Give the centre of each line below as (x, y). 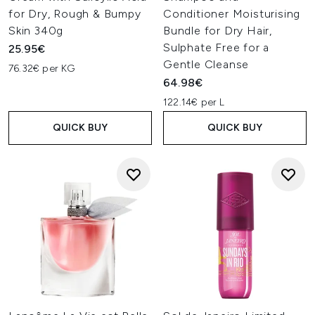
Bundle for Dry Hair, (218, 31)
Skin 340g (36, 31)
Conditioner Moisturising (232, 14)
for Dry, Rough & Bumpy (75, 14)
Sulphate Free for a (217, 47)
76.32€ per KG (42, 69)
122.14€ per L (194, 102)
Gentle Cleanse (206, 64)
